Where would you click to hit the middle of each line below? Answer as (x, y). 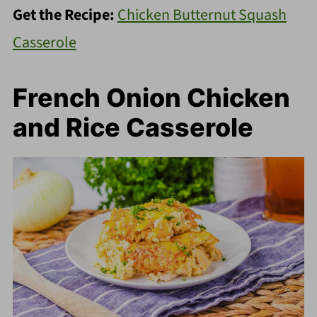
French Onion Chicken (151, 98)
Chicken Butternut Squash (202, 15)
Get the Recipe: (65, 15)
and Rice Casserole (133, 128)
